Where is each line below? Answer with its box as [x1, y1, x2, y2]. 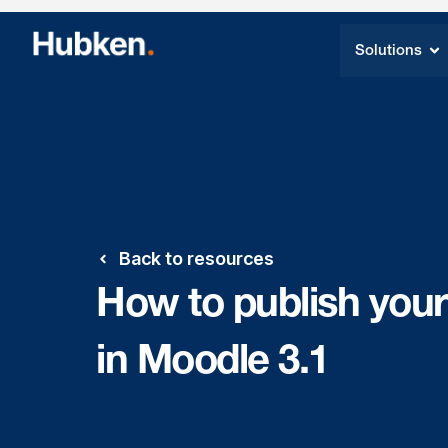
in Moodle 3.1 [96, 334, 329, 383]
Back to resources [118, 248, 274, 269]
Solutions [355, 40, 423, 60]
